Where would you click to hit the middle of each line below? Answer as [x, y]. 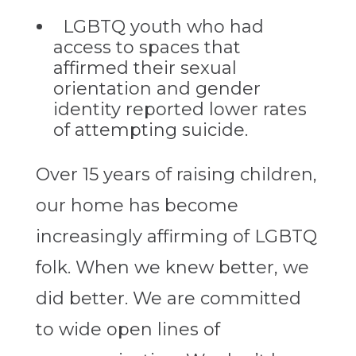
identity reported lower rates [180, 110]
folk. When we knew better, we [172, 268]
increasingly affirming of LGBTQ [176, 237]
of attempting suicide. [150, 130]
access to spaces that [147, 48]
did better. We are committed [168, 299]
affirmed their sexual [145, 68]
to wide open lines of [128, 330]
